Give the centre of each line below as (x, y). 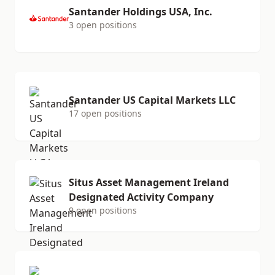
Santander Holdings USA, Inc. (141, 12)
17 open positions (105, 113)
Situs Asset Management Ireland (149, 182)
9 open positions (103, 210)
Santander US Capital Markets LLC (152, 100)
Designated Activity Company (141, 197)
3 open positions (103, 25)
